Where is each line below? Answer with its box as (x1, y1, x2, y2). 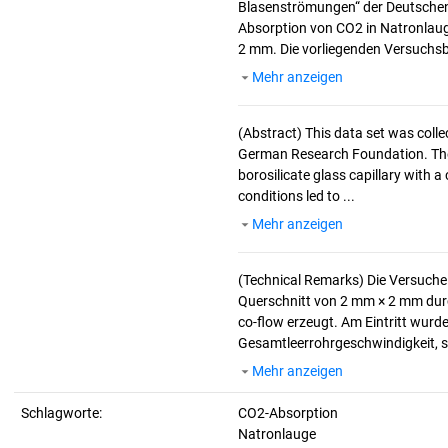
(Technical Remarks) (238, 272, 367, 288)
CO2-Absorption (238, 405, 338, 421)
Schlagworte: (21, 405, 102, 421)
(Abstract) (238, 125, 305, 141)
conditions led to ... (238, 188, 355, 204)
